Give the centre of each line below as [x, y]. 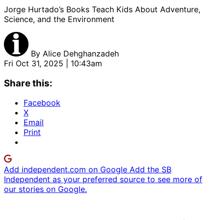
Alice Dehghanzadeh [81, 53]
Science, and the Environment [59, 19]
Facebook [42, 103]
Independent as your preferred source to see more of [103, 179]
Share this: [28, 83]
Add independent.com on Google [67, 170]
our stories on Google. [45, 189]
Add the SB [151, 170]
